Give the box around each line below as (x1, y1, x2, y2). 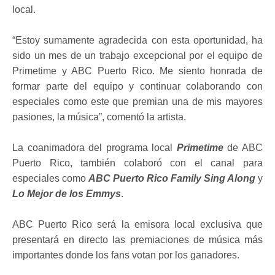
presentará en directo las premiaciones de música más (12, 234, 263, 245)
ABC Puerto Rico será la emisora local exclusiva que (12, 219, 263, 230)
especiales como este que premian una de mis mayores (12, 96, 263, 107)
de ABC (223, 142, 263, 153)
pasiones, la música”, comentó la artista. (12, 111, 188, 122)
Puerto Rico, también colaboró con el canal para (12, 157, 263, 168)
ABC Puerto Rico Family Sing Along (88, 172, 255, 184)
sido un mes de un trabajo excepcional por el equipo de (12, 50, 263, 61)
